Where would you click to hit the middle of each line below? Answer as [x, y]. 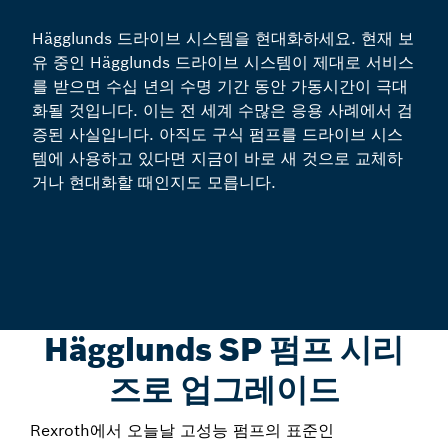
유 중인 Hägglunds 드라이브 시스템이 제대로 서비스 [223, 62]
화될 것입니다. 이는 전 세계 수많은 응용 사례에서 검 [222, 110]
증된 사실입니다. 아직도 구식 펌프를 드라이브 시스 [217, 134]
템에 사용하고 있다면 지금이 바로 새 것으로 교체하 [217, 158]
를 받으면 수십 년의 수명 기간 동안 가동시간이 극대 [220, 86]
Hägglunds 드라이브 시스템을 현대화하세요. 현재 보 [223, 38]
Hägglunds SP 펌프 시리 [224, 350]
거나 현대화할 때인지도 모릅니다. [154, 182]
